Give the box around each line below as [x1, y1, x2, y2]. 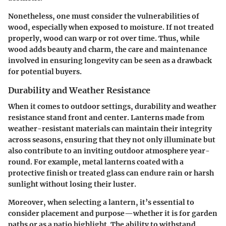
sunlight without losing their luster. [8, 180, 136, 189]
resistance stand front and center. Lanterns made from [8, 113, 204, 123]
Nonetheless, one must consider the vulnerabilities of [8, 11, 199, 21]
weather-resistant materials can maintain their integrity [8, 124, 212, 134]
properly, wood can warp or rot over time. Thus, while [8, 33, 200, 43]
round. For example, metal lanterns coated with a [8, 157, 184, 167]
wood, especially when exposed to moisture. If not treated [8, 22, 214, 32]
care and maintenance [128, 44, 207, 54]
